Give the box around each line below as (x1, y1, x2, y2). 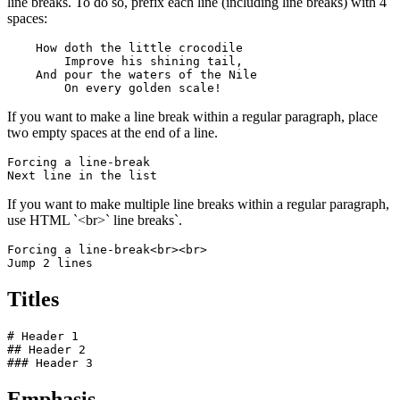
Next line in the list (7, 169, 157, 183)
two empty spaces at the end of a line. (7, 125, 218, 141)
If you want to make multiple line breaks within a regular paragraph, (7, 196, 389, 212)
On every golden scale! (7, 81, 221, 96)
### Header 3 (7, 355, 93, 370)
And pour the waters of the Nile (7, 68, 264, 82)
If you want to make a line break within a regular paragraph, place (7, 109, 378, 125)
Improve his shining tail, (7, 54, 250, 69)
